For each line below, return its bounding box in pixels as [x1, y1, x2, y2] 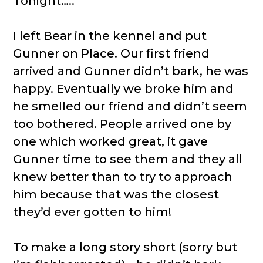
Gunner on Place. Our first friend [13, 46, 210, 60]
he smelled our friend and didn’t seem [13, 99, 248, 113]
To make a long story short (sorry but [13, 240, 238, 254]
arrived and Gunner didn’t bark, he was [13, 64, 249, 78]
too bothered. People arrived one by [13, 117, 232, 131]
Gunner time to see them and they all [13, 152, 243, 166]
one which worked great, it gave [13, 134, 208, 149]
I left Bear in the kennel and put [13, 29, 207, 43]
